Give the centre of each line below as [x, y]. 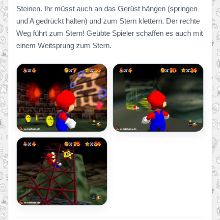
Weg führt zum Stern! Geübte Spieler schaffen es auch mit [110, 33]
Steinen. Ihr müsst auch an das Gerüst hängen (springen [107, 9]
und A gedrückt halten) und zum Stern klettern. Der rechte [108, 21]
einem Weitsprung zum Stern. [64, 45]
